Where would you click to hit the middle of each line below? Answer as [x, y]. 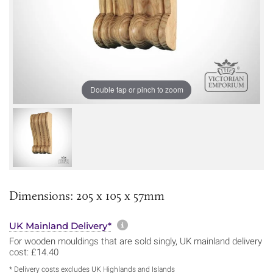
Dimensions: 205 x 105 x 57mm [87, 195]
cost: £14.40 [34, 252]
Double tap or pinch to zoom [136, 90]
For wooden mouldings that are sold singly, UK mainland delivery [136, 241]
